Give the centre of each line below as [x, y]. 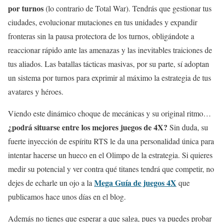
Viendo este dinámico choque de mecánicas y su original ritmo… [110, 113]
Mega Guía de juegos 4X [135, 182]
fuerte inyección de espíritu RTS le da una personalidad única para [111, 141]
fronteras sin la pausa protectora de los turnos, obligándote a [101, 36]
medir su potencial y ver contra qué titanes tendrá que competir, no [111, 168]
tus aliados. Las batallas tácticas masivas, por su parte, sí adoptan [109, 63]
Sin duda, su [188, 127]
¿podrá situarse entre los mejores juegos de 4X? [88, 127]
